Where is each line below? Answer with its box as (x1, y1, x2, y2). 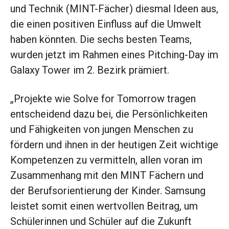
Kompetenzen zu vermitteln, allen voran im (10, 154, 202, 167)
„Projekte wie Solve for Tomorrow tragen (10, 93, 196, 105)
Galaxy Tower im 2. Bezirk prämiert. (10, 64, 169, 77)
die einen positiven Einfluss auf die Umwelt (10, 18, 201, 31)
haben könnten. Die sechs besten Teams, (10, 33, 192, 46)
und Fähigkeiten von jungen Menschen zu (10, 123, 193, 136)
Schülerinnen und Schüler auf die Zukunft (10, 215, 192, 228)
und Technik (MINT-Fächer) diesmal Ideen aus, (10, 3, 218, 15)
